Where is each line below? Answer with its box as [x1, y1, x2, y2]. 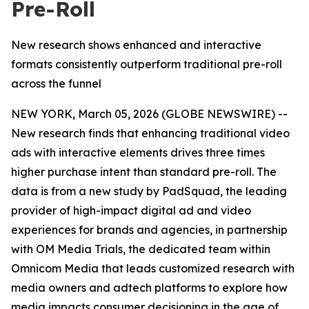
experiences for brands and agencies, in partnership [11, 223, 288, 237]
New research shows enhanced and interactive [11, 38, 261, 52]
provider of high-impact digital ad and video [11, 203, 251, 217]
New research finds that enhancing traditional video [11, 126, 290, 140]
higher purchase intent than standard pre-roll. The [11, 165, 277, 179]
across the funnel [11, 77, 101, 90]
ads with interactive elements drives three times [11, 146, 265, 159]
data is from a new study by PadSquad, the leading [11, 184, 287, 198]
